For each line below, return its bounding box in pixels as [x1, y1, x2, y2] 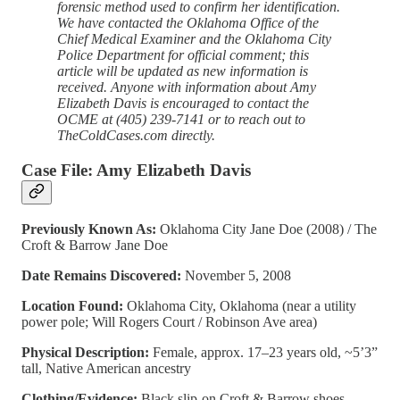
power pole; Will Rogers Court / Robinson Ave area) [21, 313, 317, 329]
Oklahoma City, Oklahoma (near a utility [127, 297, 356, 313]
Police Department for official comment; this [57, 47, 309, 63]
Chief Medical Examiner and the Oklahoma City [57, 31, 331, 47]
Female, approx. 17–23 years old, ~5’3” [153, 344, 378, 360]
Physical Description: [21, 344, 153, 360]
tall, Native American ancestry [21, 360, 191, 376]
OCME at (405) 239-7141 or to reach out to [57, 112, 305, 128]
